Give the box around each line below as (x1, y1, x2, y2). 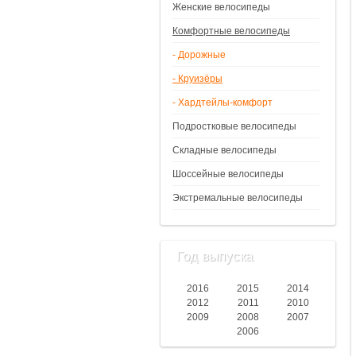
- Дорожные (172, 49, 226, 60)
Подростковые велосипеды (172, 121, 296, 132)
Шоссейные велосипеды (172, 168, 284, 180)
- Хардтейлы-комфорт (172, 97, 273, 108)
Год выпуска (176, 249, 253, 264)
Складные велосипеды (172, 145, 277, 156)
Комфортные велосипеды (172, 25, 290, 37)
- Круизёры (172, 73, 222, 84)
